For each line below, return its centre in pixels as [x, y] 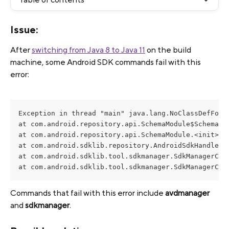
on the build [169, 50]
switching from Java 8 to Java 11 [88, 50]
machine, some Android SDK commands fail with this [106, 62]
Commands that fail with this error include [88, 193]
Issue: [24, 30]
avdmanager [187, 193]
